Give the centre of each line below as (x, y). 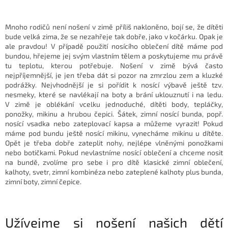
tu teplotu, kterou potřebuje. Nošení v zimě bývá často (114, 66)
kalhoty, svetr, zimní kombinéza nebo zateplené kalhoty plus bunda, (114, 172)
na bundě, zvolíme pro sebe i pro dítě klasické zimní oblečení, (114, 162)
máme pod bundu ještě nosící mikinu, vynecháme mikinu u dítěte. (114, 133)
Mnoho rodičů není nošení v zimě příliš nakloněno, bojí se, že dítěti (114, 27)
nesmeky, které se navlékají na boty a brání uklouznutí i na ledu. (114, 95)
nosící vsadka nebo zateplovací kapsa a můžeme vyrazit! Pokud (114, 124)
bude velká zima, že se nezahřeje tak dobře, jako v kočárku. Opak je (114, 37)
